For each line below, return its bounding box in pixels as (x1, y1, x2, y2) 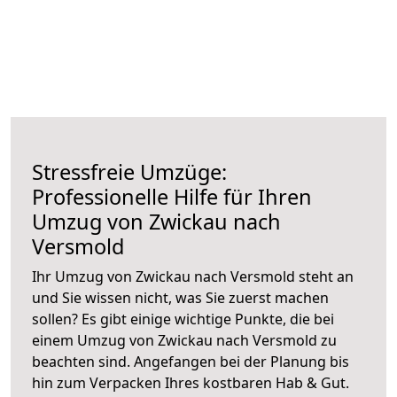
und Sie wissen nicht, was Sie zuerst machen (32, 287, 329, 307)
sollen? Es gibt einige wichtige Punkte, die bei (32, 308, 334, 329)
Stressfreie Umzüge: (32, 157, 227, 186)
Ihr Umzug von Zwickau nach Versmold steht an (32, 266, 354, 286)
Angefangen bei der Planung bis (134, 351, 349, 371)
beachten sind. (32, 351, 134, 371)
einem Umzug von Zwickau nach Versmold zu (32, 330, 337, 350)
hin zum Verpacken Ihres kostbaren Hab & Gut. (32, 372, 349, 393)
